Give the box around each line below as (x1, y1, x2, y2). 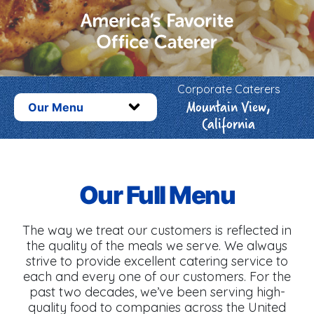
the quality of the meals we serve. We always (27, 237, 287, 254)
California (202, 110, 255, 135)
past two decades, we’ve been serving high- (29, 283, 285, 300)
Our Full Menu (78, 179, 235, 210)
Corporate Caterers (177, 81, 280, 96)
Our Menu (28, 100, 83, 115)
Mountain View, (186, 93, 271, 118)
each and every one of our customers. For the (23, 268, 291, 285)
